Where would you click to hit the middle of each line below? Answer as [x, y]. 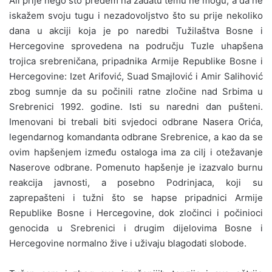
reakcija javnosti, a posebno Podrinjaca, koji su [136, 182]
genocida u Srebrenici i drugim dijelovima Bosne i [136, 228]
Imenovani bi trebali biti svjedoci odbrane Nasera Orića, [136, 121]
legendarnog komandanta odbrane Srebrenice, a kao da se [136, 137]
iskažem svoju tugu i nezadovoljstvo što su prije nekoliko [136, 15]
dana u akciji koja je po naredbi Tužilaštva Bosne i [136, 30]
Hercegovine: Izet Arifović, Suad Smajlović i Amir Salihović [136, 76]
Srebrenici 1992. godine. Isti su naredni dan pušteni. [136, 106]
